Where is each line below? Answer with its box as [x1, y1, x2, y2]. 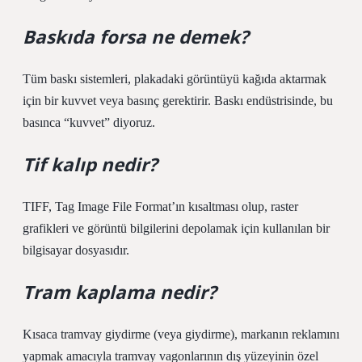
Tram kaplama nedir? [23, 280, 217, 305]
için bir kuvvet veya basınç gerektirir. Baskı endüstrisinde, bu [23, 94, 333, 107]
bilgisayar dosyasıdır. [23, 243, 129, 257]
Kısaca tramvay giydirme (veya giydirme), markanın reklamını [23, 327, 339, 341]
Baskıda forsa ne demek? [23, 24, 249, 49]
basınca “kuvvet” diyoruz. [23, 116, 155, 129]
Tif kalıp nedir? [23, 152, 158, 177]
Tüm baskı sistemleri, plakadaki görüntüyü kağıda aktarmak [23, 72, 326, 86]
